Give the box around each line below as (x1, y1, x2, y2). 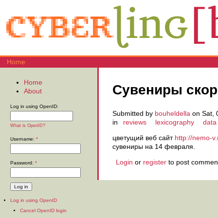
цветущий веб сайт (112, 134, 175, 142)
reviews (123, 118, 146, 127)
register (143, 158, 166, 166)
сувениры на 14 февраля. (112, 143, 195, 151)
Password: (10, 160, 35, 166)
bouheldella (155, 109, 190, 118)
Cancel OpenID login (20, 207, 67, 213)
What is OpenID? (10, 123, 45, 128)
